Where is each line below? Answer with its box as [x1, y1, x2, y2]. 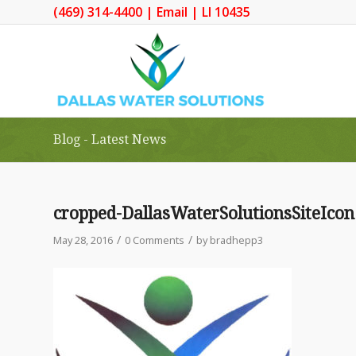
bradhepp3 [210, 233, 263, 247]
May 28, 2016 [53, 233, 113, 247]
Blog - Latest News [53, 132, 166, 147]
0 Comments [125, 233, 184, 247]
